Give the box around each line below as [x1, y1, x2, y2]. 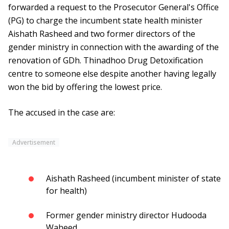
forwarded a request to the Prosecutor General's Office [8, 2, 219, 13]
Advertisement [12, 138, 55, 147]
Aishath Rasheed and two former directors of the [8, 28, 195, 40]
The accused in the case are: [8, 107, 115, 119]
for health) [46, 185, 87, 197]
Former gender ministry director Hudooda [46, 210, 207, 221]
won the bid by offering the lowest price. [8, 81, 162, 93]
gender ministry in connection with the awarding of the [8, 41, 219, 53]
